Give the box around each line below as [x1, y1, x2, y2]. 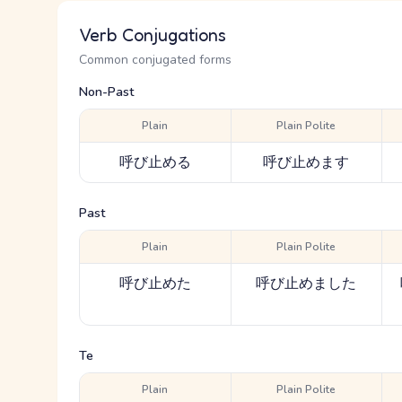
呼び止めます [263, 153, 350, 172]
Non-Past [79, 83, 134, 100]
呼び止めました [256, 274, 357, 293]
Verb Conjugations [79, 24, 226, 46]
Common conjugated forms [79, 51, 232, 68]
